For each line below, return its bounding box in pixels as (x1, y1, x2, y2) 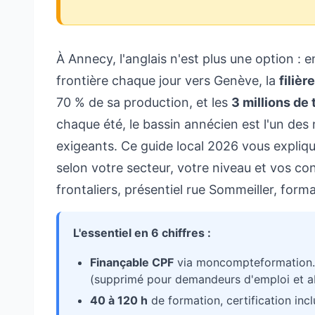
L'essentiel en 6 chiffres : (73, 226, 211, 240)
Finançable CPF (90, 255, 174, 269)
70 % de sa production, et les (56, 95, 231, 110)
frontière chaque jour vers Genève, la (56, 73, 279, 88)
